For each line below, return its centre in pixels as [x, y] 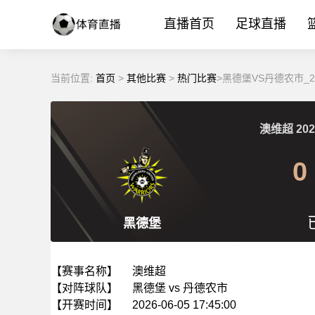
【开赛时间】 [84, 305]
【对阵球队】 [84, 288]
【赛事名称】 [84, 271]
